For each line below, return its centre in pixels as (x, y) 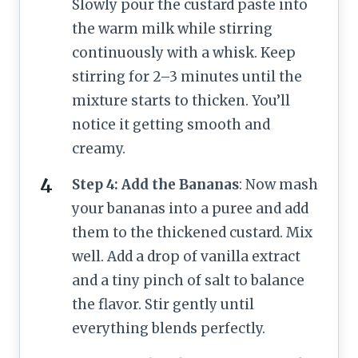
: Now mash (278, 184)
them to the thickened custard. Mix (192, 232)
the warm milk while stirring (172, 28)
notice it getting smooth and (171, 124)
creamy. (99, 148)
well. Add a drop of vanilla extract (186, 256)
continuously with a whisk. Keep (184, 52)
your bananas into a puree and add (190, 208)
